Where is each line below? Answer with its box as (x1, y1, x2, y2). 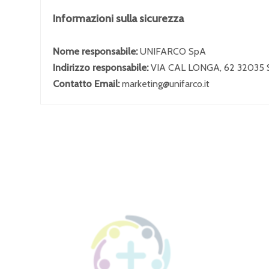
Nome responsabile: (53, 46, 140, 57)
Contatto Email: (53, 78, 122, 89)
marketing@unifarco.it (122, 78, 210, 89)
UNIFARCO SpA (140, 46, 206, 57)
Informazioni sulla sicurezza (53, 12, 184, 25)
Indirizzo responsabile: (53, 62, 151, 73)
